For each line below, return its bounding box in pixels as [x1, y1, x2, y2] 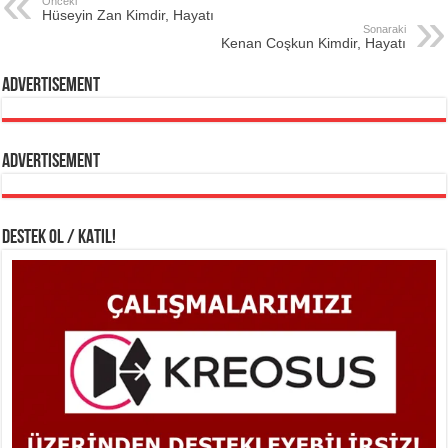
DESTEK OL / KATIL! [2, 227, 117, 248]
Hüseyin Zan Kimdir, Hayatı [42, 6, 215, 23]
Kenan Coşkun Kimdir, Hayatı [220, 34, 406, 51]
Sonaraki [362, 22, 406, 35]
